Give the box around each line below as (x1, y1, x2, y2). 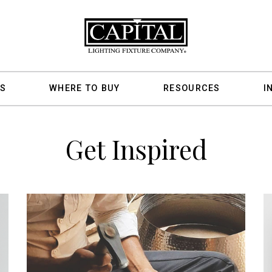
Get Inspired (65, 132, 207, 166)
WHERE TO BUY (49, 83, 120, 94)
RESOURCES (163, 83, 220, 94)
